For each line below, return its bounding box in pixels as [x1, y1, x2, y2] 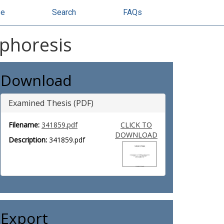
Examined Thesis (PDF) [8, 97, 93, 108]
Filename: [8, 120, 39, 129]
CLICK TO [120, 120, 152, 129]
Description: [8, 135, 47, 144]
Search [52, 7, 76, 17]
